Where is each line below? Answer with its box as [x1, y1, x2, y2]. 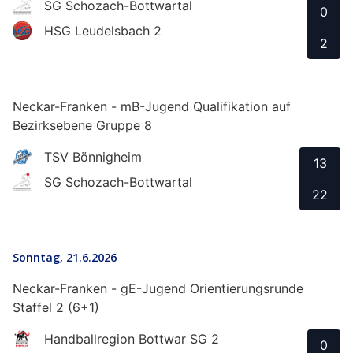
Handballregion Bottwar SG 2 [44, 331, 219, 347]
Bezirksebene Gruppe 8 [13, 117, 152, 134]
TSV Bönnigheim [44, 149, 142, 165]
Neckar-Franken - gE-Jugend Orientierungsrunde [13, 281, 303, 297]
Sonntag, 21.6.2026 [13, 250, 117, 266]
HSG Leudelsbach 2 [44, 23, 162, 39]
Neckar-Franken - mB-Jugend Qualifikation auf [13, 98, 291, 115]
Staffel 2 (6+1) [13, 299, 99, 316]
